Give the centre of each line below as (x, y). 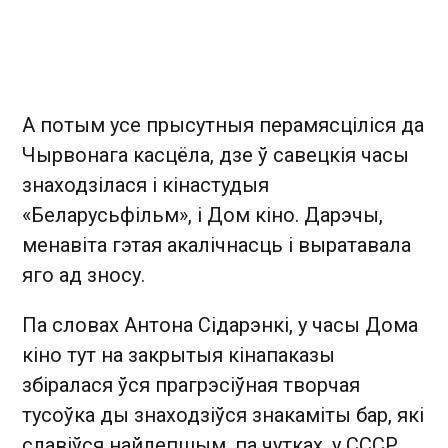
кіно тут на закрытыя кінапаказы (178, 355)
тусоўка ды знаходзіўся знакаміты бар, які (223, 415)
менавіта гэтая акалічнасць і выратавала (216, 245)
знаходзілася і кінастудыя (145, 185)
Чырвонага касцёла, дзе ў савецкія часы (215, 155)
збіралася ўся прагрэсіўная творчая (191, 385)
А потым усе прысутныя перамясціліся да (223, 125)
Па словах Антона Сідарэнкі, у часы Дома (220, 325)
